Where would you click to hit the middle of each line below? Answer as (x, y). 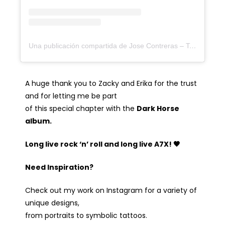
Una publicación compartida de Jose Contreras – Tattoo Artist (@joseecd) (193, 45)
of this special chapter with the (81, 108)
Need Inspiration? (59, 167)
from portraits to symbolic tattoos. (86, 215)
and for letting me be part (71, 96)
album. (38, 121)
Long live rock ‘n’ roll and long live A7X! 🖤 (103, 144)
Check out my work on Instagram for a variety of (111, 190)
